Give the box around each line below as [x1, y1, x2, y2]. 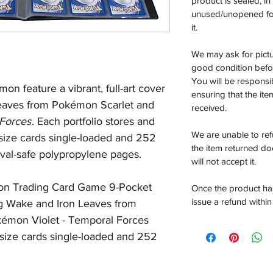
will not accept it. [191, 156, 256, 166]
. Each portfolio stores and [32, 115, 155, 127]
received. [191, 102, 227, 113]
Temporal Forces [68, 214, 149, 226]
